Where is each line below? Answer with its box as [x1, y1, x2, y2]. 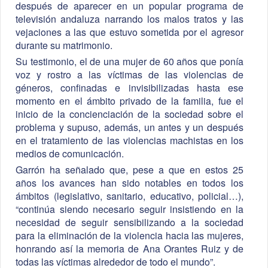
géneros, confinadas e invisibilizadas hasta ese [16, 81, 243, 95]
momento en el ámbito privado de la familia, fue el [16, 94, 243, 108]
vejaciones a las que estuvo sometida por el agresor [16, 25, 243, 39]
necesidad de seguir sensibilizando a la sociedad [16, 215, 243, 230]
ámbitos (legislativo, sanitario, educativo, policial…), [16, 189, 243, 203]
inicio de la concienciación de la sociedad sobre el [16, 107, 243, 121]
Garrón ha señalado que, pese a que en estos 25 [16, 163, 243, 177]
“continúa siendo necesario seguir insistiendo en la [16, 202, 243, 217]
